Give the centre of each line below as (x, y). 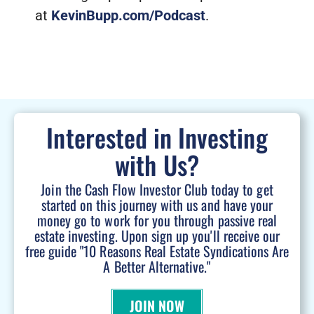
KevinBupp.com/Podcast (128, 15)
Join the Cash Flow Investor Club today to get (157, 190)
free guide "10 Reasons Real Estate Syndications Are (157, 251)
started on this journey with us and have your (157, 205)
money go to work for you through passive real (157, 220)
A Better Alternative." (157, 267)
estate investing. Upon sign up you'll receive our (157, 236)
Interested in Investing (157, 137)
